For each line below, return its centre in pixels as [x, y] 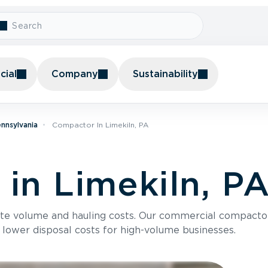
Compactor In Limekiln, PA [100, 125]
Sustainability [165, 74]
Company [75, 74]
